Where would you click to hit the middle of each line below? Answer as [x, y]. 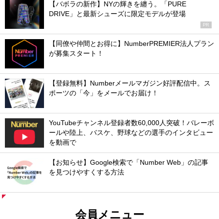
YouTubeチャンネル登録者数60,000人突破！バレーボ [131, 123]
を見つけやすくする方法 [87, 172]
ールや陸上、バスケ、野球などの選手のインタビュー [131, 132]
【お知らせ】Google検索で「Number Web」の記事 [129, 162]
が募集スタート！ [76, 53]
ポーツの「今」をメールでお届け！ [104, 93]
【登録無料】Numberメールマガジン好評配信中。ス [130, 83]
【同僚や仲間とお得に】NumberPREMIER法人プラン [131, 44]
